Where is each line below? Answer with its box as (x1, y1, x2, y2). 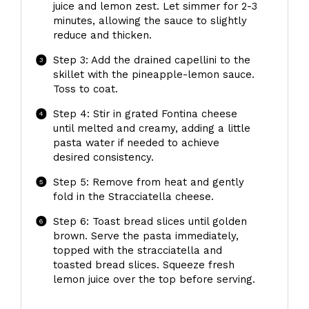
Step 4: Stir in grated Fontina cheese (52, 107, 237, 120)
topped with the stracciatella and (52, 243, 222, 257)
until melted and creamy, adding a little (52, 121, 250, 134)
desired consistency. (52, 150, 154, 163)
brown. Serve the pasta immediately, (52, 229, 239, 242)
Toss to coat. (52, 82, 118, 95)
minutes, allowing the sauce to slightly (52, 14, 247, 27)
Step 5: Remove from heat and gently (52, 175, 244, 188)
